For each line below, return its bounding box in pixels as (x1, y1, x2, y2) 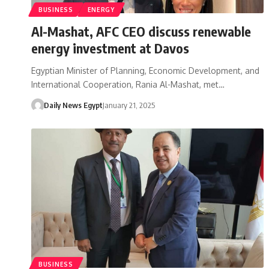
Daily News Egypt (43, 100, 103, 110)
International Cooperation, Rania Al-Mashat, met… (31, 79, 225, 89)
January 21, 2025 (102, 100, 155, 110)
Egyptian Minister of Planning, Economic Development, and (31, 65, 259, 76)
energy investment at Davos (31, 39, 189, 56)
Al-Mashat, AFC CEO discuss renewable (31, 22, 251, 40)
